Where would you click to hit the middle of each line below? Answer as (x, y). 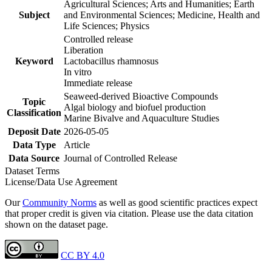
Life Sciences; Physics (107, 25)
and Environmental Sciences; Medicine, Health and (162, 15)
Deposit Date (34, 131)
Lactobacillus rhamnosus (111, 61)
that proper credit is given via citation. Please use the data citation (129, 213)
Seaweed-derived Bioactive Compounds (141, 96)
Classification (34, 112)
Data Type (34, 144)
